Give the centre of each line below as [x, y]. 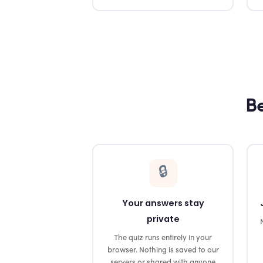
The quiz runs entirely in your [163, 238]
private [163, 219]
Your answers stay [163, 203]
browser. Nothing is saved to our [163, 250]
